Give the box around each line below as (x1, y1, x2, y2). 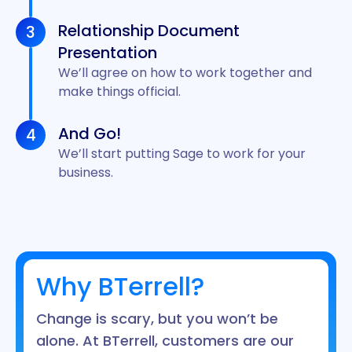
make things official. (58, 82, 181, 101)
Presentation (58, 42, 158, 64)
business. (58, 163, 114, 182)
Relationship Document (58, 20, 240, 42)
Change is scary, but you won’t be (36, 309, 279, 329)
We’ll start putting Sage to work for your (58, 145, 306, 163)
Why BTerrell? (36, 269, 205, 305)
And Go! (58, 123, 122, 145)
